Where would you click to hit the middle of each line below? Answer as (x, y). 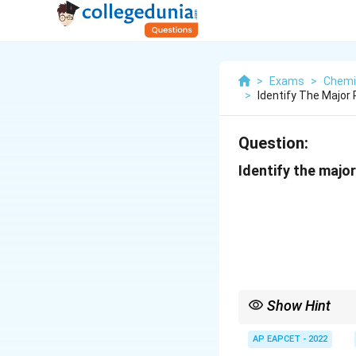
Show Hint (299, 305)
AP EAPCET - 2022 (290, 339)
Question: (273, 143)
